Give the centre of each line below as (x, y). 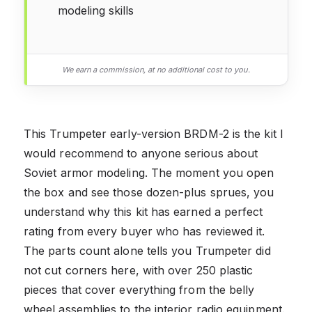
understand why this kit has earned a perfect (143, 211)
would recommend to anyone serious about (141, 153)
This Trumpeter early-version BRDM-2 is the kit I (154, 133)
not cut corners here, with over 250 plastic (139, 270)
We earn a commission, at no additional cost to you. (156, 69)
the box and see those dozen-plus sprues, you (149, 192)
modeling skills (96, 10)
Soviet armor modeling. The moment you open (149, 172)
